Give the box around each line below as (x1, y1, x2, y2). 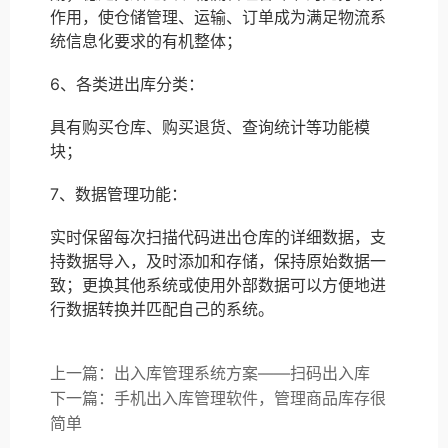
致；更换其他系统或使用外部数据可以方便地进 (50, 275, 386, 296)
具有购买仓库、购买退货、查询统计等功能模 (50, 117, 370, 138)
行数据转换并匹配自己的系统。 (50, 299, 274, 320)
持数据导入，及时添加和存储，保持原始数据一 (50, 251, 386, 272)
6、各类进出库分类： (50, 73, 204, 94)
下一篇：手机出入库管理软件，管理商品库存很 (50, 388, 386, 409)
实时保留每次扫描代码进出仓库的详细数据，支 (50, 227, 386, 248)
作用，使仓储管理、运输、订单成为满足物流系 (50, 6, 386, 27)
